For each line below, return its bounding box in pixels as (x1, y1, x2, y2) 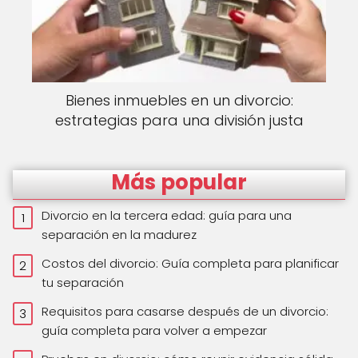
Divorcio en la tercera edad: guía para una (42, 206, 292, 224)
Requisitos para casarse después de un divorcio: (42, 302, 329, 320)
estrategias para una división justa (54, 110, 304, 131)
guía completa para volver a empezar (42, 321, 268, 339)
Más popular (111, 167, 247, 197)
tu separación (42, 273, 125, 291)
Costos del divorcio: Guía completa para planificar (42, 254, 340, 272)
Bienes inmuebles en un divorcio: (65, 90, 293, 111)
